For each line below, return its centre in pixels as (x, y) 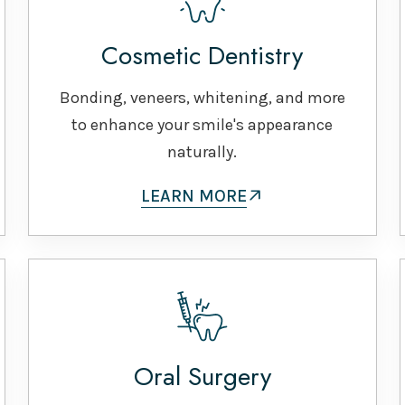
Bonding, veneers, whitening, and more (202, 97)
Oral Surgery (202, 376)
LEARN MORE (194, 195)
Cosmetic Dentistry (202, 55)
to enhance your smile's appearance (202, 124)
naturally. (202, 151)
